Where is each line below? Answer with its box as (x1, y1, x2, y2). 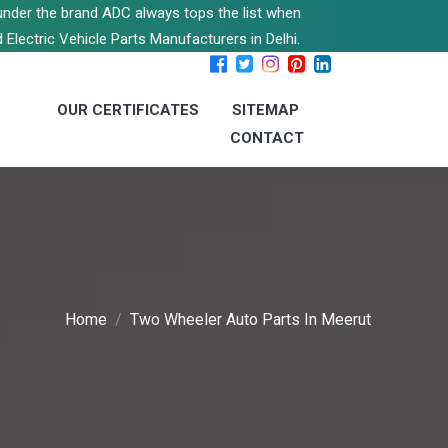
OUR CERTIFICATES (57, 101, 199, 119)
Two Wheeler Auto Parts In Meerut (130, 310, 371, 330)
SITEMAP (232, 101, 299, 119)
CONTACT (230, 129, 304, 147)
